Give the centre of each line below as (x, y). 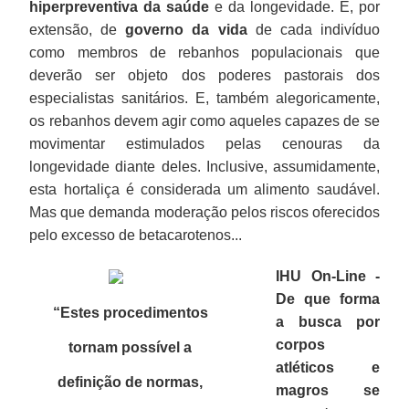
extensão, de (78, 29)
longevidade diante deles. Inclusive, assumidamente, (204, 166)
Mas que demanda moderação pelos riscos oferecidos (204, 212)
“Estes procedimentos (130, 312)
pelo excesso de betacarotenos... (136, 235)
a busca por (328, 321)
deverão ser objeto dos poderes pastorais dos (204, 75)
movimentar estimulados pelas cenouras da (204, 143)
